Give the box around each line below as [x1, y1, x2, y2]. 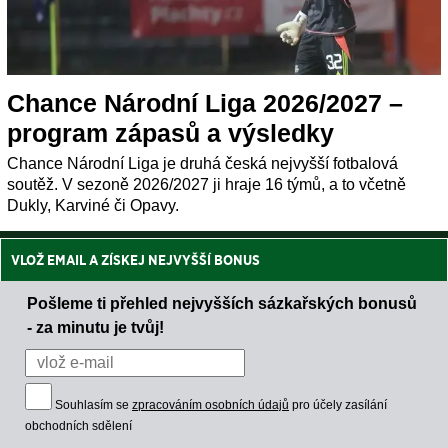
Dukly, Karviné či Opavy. [7, 197, 179, 215]
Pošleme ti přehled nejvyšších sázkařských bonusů [27, 294, 417, 313]
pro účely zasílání [289, 398, 387, 413]
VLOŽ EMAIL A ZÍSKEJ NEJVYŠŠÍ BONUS [11, 251, 260, 270]
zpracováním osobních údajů [132, 398, 289, 413]
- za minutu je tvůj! [27, 318, 164, 337]
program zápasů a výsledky [7, 119, 334, 148]
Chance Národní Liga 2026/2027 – [7, 89, 403, 118]
